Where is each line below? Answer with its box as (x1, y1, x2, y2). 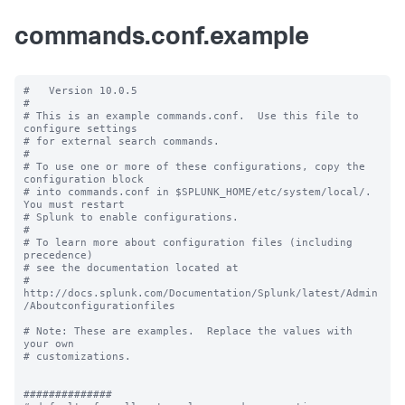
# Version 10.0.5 (24, 84, 137, 97)
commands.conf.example (14, 26, 309, 52)
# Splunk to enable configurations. (24, 211, 239, 223)
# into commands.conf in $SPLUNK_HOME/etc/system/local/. (24, 185, 372, 198)
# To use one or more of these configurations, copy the (24, 160, 365, 173)
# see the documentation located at (24, 261, 239, 274)
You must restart (24, 198, 125, 211)
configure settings (24, 122, 137, 135)
